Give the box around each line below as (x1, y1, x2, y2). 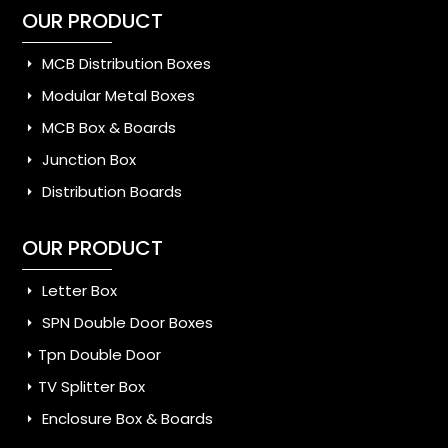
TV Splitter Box (38, 375, 145, 397)
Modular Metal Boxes (38, 84, 195, 106)
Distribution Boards (38, 180, 182, 202)
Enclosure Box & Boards (38, 407, 213, 429)
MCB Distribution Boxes (38, 52, 211, 74)
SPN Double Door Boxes (38, 311, 213, 333)
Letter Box (38, 279, 117, 301)
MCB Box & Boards (38, 116, 176, 138)
